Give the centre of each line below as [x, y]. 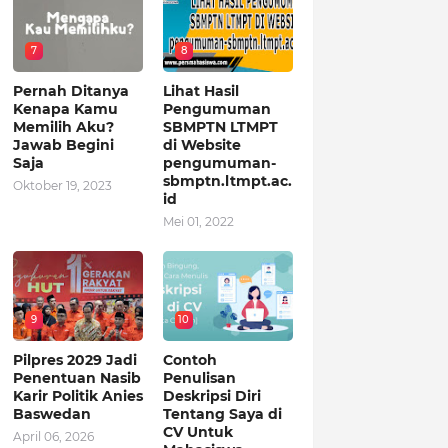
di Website [201, 145]
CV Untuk [197, 432]
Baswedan [51, 414]
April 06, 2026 [53, 436]
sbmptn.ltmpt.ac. [227, 181]
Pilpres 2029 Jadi [74, 360]
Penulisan [199, 378]
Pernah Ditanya [70, 91]
